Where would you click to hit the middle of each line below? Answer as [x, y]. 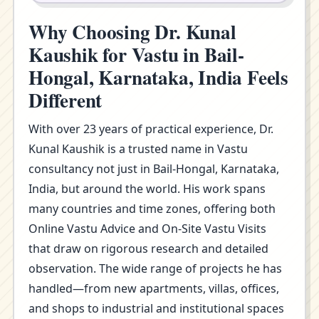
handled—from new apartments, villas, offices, [154, 288]
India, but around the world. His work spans [147, 189]
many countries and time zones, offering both [152, 209]
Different [66, 100]
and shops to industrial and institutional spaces [156, 308]
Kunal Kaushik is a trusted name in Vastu [138, 149]
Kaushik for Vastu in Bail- [136, 54]
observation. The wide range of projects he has [155, 268]
